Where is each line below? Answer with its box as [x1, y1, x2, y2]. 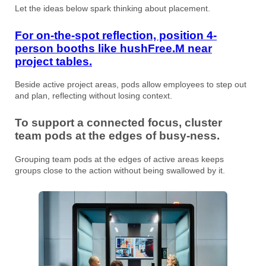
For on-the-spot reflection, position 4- [15, 28, 217, 42]
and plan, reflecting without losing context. [15, 91, 172, 101]
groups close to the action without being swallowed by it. [15, 166, 225, 176]
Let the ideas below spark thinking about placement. [15, 3, 210, 13]
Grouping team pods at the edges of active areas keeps [15, 154, 224, 164]
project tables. [15, 55, 92, 68]
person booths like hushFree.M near [15, 42, 212, 55]
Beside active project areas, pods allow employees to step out [15, 80, 249, 90]
